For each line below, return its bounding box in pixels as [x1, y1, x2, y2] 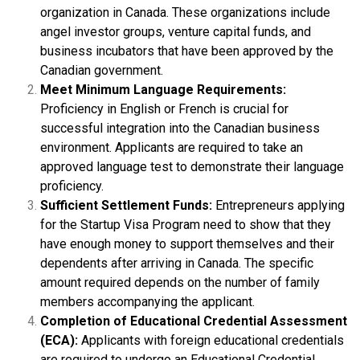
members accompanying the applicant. [40, 293, 255, 309]
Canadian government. [40, 62, 163, 78]
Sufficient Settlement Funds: [40, 197, 212, 213]
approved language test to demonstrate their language [40, 158, 344, 174]
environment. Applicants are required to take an [40, 139, 303, 155]
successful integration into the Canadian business [40, 120, 320, 136]
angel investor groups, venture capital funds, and [40, 23, 311, 39]
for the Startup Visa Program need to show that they [40, 216, 331, 232]
